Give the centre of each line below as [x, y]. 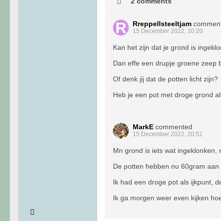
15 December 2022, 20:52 [168, 134]
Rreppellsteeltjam [162, 24]
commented [174, 127]
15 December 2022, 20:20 [168, 31]
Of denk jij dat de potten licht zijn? [166, 79]
